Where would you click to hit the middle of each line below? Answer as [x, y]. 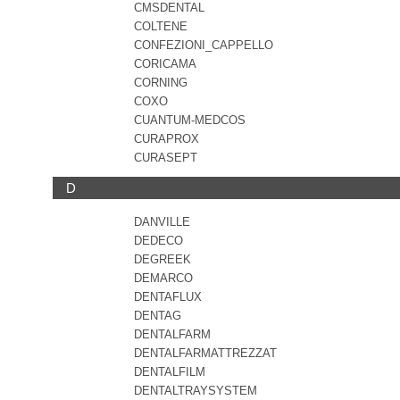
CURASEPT [166, 158]
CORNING [161, 83]
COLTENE [161, 26]
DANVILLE [162, 222]
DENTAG [158, 316]
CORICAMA [165, 64]
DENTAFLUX [168, 297]
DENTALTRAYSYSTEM [196, 391]
